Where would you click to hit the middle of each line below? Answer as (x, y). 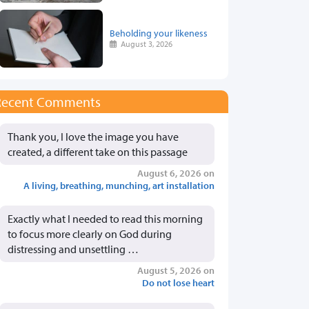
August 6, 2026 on (176, 172)
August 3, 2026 (145, 44)
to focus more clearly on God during (90, 233)
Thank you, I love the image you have (93, 136)
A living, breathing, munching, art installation (119, 185)
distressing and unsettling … (73, 249)
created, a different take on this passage (98, 151)
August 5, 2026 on (176, 270)
